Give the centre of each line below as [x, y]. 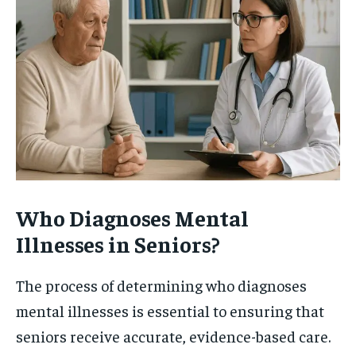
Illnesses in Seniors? [118, 244]
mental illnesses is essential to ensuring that [170, 310]
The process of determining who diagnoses [161, 285]
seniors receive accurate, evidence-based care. [173, 336]
